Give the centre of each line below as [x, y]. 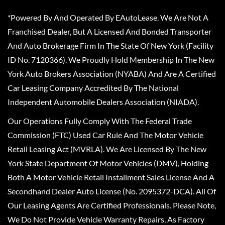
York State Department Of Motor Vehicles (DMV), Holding [108, 163]
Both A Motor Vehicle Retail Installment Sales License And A [111, 177]
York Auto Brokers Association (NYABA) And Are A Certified [112, 74]
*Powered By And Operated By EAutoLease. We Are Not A [108, 18]
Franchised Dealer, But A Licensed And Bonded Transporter [109, 32]
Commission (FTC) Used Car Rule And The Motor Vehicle [105, 135]
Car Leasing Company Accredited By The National [93, 88]
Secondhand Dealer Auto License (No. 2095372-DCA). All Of [112, 191]
